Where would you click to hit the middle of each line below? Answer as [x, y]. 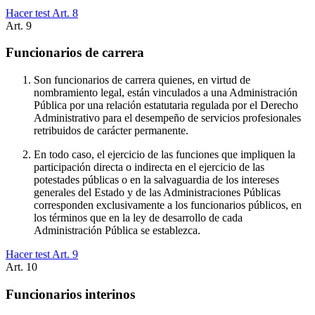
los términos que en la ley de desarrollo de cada [138, 218]
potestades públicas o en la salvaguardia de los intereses [156, 180]
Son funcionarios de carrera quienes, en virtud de [142, 80]
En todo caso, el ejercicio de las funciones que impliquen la [165, 155]
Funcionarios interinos [70, 294]
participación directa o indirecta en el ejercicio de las [149, 167]
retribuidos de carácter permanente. [111, 131]
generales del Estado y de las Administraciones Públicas [157, 193]
